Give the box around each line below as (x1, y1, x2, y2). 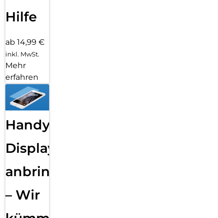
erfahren (5, 73, 38, 82)
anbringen (5, 163, 77, 180)
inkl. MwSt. (5, 50, 39, 58)
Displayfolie (5, 140, 85, 156)
